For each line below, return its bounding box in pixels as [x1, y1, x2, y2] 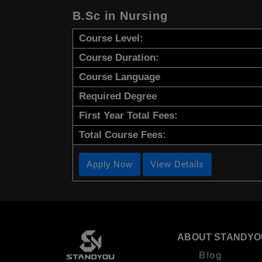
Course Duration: [79, 52, 159, 64]
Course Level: [79, 33, 143, 44]
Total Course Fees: [79, 129, 166, 141]
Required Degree [79, 91, 157, 102]
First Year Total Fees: [79, 110, 178, 122]
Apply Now [87, 159, 133, 170]
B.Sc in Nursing [73, 9, 168, 23]
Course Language [79, 71, 160, 83]
